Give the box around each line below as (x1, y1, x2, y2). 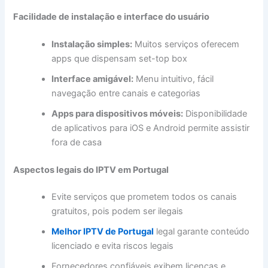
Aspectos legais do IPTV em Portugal (13, 164, 169, 175)
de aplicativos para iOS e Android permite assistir (51, 122, 250, 133)
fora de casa (51, 136, 102, 148)
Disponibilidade (183, 108, 248, 119)
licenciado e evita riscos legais (51, 240, 174, 252)
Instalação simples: (51, 38, 133, 50)
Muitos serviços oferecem (132, 38, 240, 50)
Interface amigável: (51, 73, 134, 84)
